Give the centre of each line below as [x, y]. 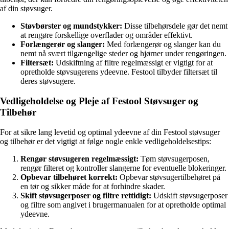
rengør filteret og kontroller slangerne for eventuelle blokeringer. [123, 168]
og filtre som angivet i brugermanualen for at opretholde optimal [123, 204]
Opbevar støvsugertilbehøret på [169, 177]
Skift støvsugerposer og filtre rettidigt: [86, 195]
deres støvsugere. [48, 81]
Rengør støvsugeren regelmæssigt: [79, 158]
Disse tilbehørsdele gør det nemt [175, 26]
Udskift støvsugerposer [189, 195]
